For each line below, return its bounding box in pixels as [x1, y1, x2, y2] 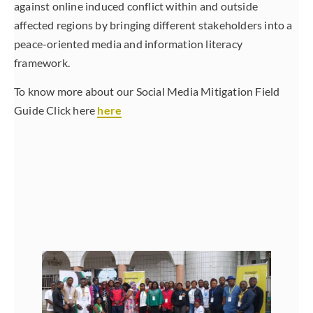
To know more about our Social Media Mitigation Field [14, 85, 280, 99]
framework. [14, 56, 70, 70]
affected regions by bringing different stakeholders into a [14, 18, 293, 32]
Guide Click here [14, 103, 98, 117]
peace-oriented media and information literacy [14, 37, 243, 51]
